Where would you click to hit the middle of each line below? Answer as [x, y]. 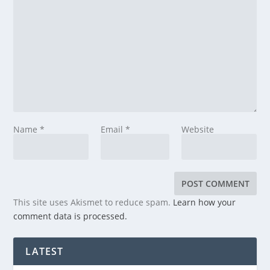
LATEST [45, 251]
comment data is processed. [71, 216]
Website [198, 129]
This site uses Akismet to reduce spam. [93, 202]
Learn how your [205, 202]
